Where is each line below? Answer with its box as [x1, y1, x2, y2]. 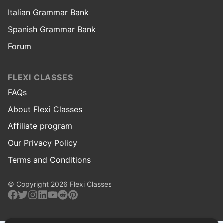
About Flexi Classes [8, 104, 82, 114]
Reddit [67, 188, 92, 198]
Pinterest [77, 188, 111, 198]
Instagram [37, 188, 75, 198]
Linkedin [47, 188, 79, 198]
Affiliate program [8, 120, 72, 131]
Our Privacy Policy [8, 137, 77, 148]
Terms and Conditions [8, 154, 91, 165]
